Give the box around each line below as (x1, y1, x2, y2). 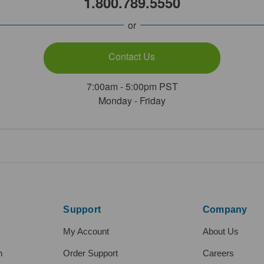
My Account (63, 226, 110, 237)
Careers (202, 248, 234, 259)
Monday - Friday (98, 94, 166, 108)
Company (202, 204, 247, 215)
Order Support (63, 248, 118, 259)
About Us (202, 226, 239, 237)
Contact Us (108, 49, 156, 64)
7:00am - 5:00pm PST (86, 80, 178, 94)
